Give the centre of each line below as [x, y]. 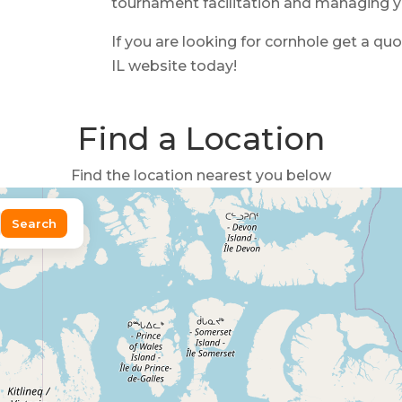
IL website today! [174, 66]
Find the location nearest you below [201, 175]
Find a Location [201, 139]
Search [34, 223]
